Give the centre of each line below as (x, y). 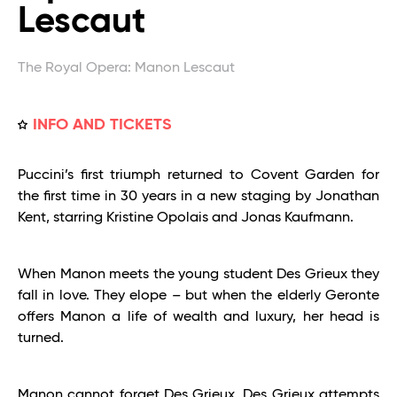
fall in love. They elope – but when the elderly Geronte (198, 296)
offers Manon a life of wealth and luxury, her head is (198, 317)
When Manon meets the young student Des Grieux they (198, 274)
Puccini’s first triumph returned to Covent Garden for (198, 175)
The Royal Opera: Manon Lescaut (126, 68)
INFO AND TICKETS (102, 125)
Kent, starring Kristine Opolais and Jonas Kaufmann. (186, 218)
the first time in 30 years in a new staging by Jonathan (198, 196)
